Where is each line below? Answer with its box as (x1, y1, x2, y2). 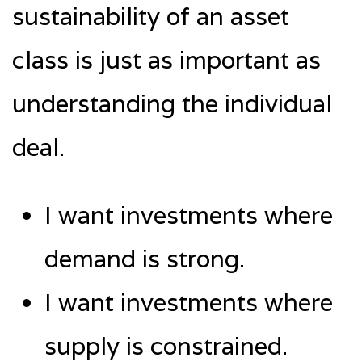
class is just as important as (12, 44, 321, 76)
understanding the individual (12, 87, 332, 120)
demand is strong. (44, 242, 245, 275)
